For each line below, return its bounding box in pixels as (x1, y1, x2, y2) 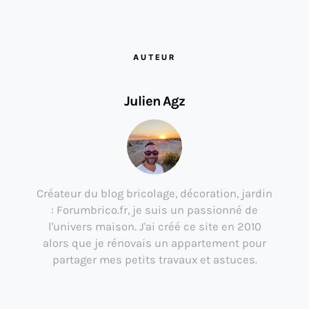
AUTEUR (133, 52, 176, 62)
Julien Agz (124, 92, 185, 109)
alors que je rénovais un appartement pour (43, 236, 266, 250)
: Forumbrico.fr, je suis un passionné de (51, 203, 258, 217)
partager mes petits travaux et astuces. (52, 252, 257, 266)
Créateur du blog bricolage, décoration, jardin (37, 186, 272, 200)
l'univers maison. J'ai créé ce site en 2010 (48, 219, 261, 233)
